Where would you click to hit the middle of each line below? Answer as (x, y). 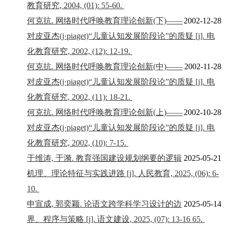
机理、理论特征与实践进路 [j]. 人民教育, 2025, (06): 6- (123, 173)
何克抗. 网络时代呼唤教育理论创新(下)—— (105, 20)
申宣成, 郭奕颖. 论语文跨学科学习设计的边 (104, 204)
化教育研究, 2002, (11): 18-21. (80, 97)
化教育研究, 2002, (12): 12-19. (80, 51)
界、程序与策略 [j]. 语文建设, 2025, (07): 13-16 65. (116, 219)
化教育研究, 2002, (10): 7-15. (78, 142)
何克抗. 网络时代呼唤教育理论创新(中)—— (105, 66)
